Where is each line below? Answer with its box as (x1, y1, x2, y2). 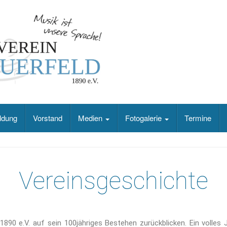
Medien (78, 112, 104, 124)
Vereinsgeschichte (19, 166, 208, 196)
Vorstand (33, 112, 62, 124)
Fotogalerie (125, 112, 164, 124)
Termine (184, 112, 211, 124)
